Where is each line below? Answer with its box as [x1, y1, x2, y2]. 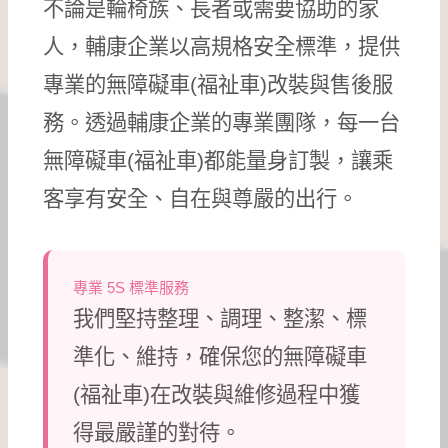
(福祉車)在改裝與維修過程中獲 [73, 382, 361, 407]
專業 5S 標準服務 [73, 278, 190, 296]
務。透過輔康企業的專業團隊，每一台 [43, 110, 401, 135]
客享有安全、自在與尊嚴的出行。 [43, 186, 359, 211]
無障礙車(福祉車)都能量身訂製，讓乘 [43, 148, 394, 173]
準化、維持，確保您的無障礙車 [73, 344, 368, 369]
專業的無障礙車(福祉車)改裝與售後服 [43, 72, 394, 97]
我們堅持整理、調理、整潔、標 [73, 306, 368, 331]
